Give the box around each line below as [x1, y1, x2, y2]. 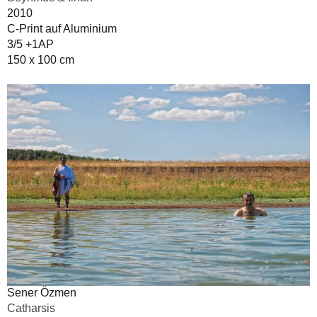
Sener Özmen [7, 287, 76, 299]
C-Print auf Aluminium [7, 22, 117, 35]
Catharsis [7, 302, 55, 315]
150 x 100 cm [7, 53, 74, 66]
